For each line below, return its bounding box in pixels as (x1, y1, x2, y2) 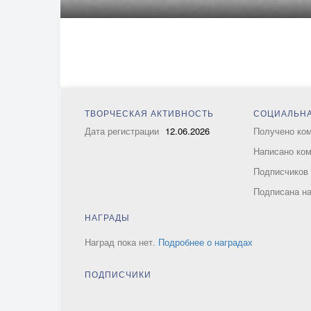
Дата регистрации (85, 124, 162, 137)
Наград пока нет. (85, 235, 158, 249)
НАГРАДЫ (85, 211, 130, 223)
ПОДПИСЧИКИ (85, 268, 151, 280)
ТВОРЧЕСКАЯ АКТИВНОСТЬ (85, 107, 214, 119)
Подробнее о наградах (158, 235, 253, 249)
